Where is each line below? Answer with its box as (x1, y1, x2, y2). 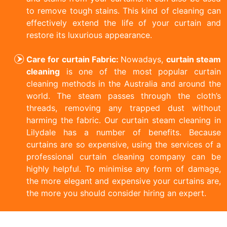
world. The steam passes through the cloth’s (26, 90, 221, 101)
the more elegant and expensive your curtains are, (26, 175, 221, 186)
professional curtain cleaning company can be (26, 151, 221, 162)
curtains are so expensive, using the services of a (26, 139, 221, 149)
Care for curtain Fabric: (26, 54, 121, 64)
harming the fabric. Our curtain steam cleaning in (26, 115, 221, 125)
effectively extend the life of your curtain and (26, 17, 221, 28)
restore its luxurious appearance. (26, 29, 152, 40)
